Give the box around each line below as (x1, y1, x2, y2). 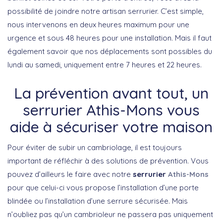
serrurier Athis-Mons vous (22, 100, 200, 119)
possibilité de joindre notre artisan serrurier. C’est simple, (7, 6, 204, 16)
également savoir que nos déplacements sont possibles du (7, 46, 212, 56)
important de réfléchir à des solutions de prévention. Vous (7, 156, 209, 166)
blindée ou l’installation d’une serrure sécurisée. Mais (7, 196, 188, 206)
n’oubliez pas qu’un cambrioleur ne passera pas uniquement (7, 209, 213, 219)
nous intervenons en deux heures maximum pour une (7, 19, 189, 29)
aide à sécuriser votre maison (9, 117, 213, 136)
